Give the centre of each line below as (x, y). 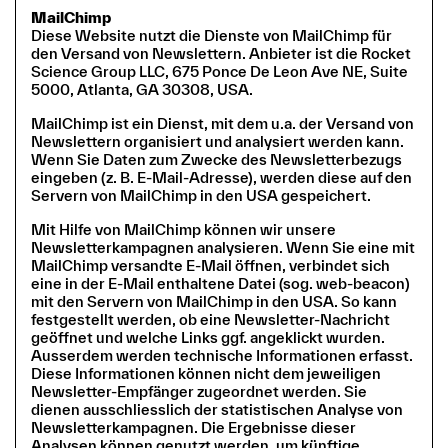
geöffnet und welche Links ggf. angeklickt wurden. (208, 337)
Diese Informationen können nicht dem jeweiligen (206, 373)
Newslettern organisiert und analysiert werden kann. (217, 141)
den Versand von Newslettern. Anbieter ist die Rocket (221, 53)
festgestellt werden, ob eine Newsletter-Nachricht (210, 319)
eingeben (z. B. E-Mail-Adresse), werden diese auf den (221, 177)
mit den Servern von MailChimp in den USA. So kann (214, 301)
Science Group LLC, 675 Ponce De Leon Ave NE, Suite (219, 71)
